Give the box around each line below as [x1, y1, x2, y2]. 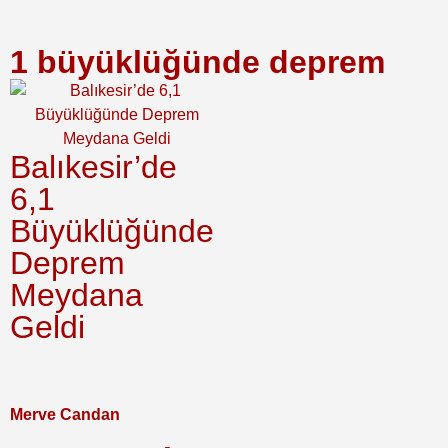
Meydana [10, 276, 143, 313]
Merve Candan [10, 405, 120, 423]
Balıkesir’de [10, 148, 177, 185]
